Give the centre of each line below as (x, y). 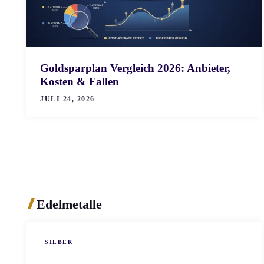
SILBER (59, 242)
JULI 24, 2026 (67, 99)
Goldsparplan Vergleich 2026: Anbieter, (135, 68)
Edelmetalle (69, 204)
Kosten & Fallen (80, 81)
